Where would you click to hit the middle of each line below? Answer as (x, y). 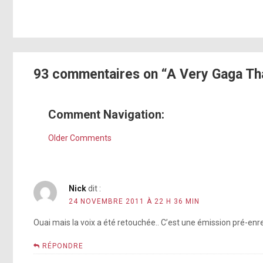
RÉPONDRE (63, 246)
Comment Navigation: (106, 114)
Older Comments (80, 138)
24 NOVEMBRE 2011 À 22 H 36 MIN (134, 201)
